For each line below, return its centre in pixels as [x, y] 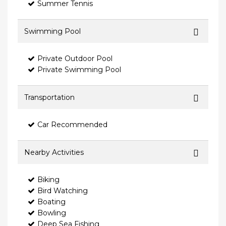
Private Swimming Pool [79, 70]
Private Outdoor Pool [75, 59]
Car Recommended [72, 125]
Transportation [49, 98]
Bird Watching [63, 191]
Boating [51, 202]
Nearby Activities [54, 153]
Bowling [52, 213]
